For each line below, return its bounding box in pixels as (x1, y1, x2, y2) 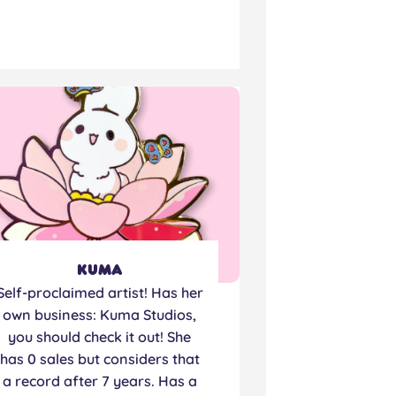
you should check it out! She (8, 327, 192, 346)
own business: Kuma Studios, (3, 305, 197, 324)
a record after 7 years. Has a (2, 371, 197, 390)
